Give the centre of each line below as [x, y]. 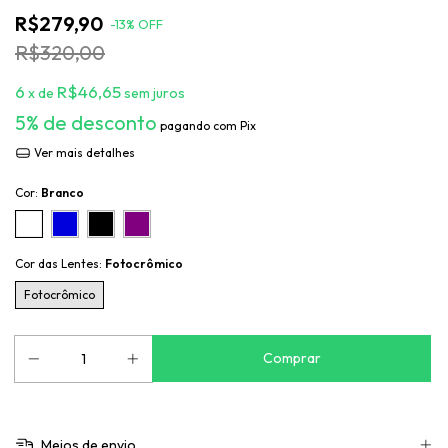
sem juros [154, 93]
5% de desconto [86, 122]
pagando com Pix [206, 125]
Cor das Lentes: [60, 263]
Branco [62, 192]
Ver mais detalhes [82, 152]
